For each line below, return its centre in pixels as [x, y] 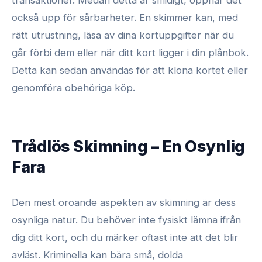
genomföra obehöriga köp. [73, 88]
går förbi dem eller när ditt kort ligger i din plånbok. [130, 53]
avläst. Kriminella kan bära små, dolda [97, 255]
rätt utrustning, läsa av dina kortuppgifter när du [123, 35]
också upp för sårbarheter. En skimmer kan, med [125, 18]
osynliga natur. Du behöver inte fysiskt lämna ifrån [126, 220]
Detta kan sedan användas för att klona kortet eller [130, 70]
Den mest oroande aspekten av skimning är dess [124, 202]
